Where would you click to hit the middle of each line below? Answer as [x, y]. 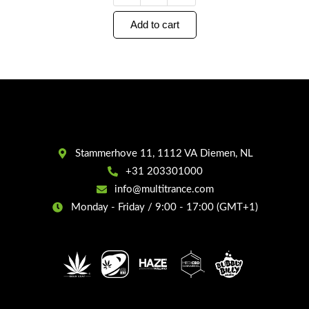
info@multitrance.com [165, 189]
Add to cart [154, 25]
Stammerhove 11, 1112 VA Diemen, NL [165, 153]
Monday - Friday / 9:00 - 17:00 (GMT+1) [164, 207]
